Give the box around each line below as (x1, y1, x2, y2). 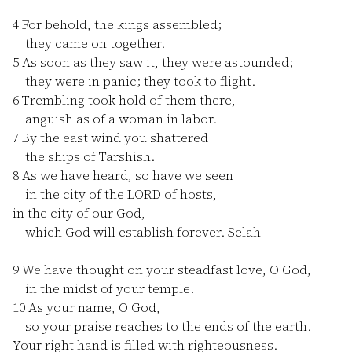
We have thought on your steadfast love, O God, (19, 261, 311, 278)
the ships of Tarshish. (13, 148, 155, 165)
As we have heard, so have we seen (19, 167, 233, 184)
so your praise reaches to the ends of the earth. (13, 317, 311, 335)
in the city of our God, (13, 204, 145, 222)
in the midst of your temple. (13, 280, 194, 297)
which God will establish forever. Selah (13, 223, 261, 240)
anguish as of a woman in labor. (13, 110, 217, 127)
